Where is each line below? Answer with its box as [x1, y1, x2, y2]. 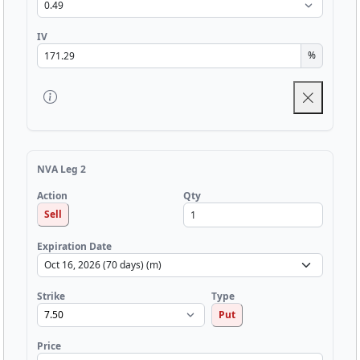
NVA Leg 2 [37, 162, 86, 176]
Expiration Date [37, 239, 112, 253]
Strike [37, 288, 65, 303]
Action [37, 189, 67, 203]
